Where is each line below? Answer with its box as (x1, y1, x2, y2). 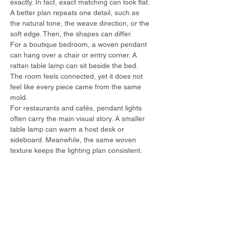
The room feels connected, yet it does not (10, 72, 145, 80)
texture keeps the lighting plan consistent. (10, 146, 142, 154)
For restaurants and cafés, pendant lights (10, 104, 144, 112)
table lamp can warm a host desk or (10, 125, 126, 133)
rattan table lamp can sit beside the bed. (10, 62, 140, 70)
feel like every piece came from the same (10, 83, 143, 91)
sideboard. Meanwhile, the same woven (10, 136, 138, 144)
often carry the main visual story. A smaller (10, 115, 147, 123)
